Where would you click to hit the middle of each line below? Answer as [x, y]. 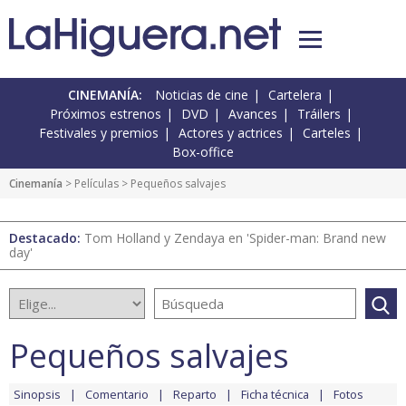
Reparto [195, 395]
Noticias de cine [202, 95]
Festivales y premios [99, 133]
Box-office [203, 152]
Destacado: [47, 238]
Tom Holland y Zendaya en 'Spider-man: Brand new [235, 238]
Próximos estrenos [105, 114]
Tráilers [319, 114]
